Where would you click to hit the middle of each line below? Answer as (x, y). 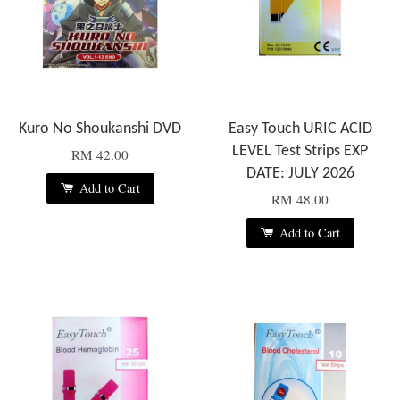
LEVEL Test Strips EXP (300, 152)
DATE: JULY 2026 (300, 174)
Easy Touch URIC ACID (300, 129)
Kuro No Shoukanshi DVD (100, 129)
